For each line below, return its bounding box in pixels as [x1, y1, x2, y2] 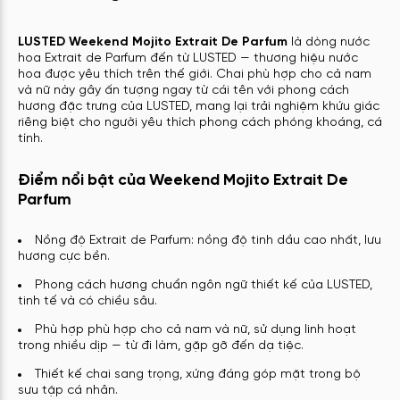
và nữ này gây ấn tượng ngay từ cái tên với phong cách [18, 83, 349, 97]
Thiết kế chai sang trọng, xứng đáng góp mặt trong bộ [35, 368, 361, 382]
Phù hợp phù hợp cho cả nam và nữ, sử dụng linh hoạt [35, 323, 356, 337]
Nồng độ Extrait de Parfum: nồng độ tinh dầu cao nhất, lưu [35, 234, 381, 248]
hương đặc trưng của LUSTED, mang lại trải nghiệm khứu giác [18, 99, 379, 113]
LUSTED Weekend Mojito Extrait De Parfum [18, 35, 287, 49]
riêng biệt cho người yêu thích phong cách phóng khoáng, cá [18, 115, 382, 129]
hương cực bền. [18, 250, 110, 264]
